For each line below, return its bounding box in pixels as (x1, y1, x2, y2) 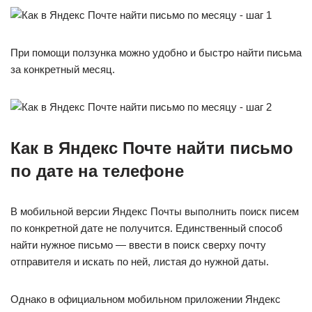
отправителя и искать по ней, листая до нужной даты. (10, 256, 269, 267)
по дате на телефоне (10, 162, 184, 180)
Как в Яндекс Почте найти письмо (10, 139, 293, 157)
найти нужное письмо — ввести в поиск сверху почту (10, 239, 266, 251)
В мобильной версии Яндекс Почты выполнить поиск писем (10, 205, 299, 217)
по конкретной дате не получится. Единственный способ (10, 222, 283, 234)
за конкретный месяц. (10, 63, 115, 75)
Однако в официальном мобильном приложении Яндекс (10, 293, 281, 305)
